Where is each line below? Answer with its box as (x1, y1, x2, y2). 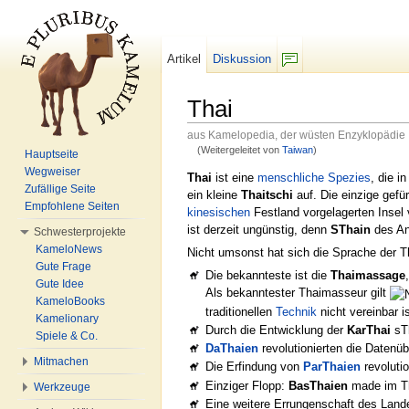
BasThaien (288, 378, 349, 393)
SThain (330, 222, 371, 236)
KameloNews (36, 243, 102, 256)
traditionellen (205, 304, 277, 319)
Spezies (328, 170, 371, 184)
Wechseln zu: (187, 153, 263, 168)
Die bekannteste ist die (205, 268, 331, 283)
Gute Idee (36, 278, 84, 290)
